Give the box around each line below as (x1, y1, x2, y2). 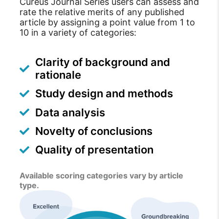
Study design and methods (35, 87, 173, 100)
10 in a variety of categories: (20, 27, 136, 38)
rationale (35, 68, 81, 81)
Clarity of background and (35, 55, 170, 68)
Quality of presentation (35, 143, 153, 156)
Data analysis (35, 106, 105, 119)
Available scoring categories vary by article (20, 171, 183, 181)
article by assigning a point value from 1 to (20, 17, 195, 28)
